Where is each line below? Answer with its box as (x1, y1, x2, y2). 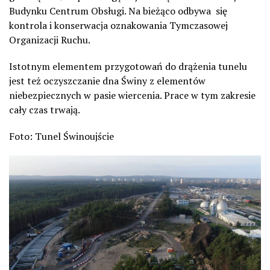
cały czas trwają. (9, 103, 80, 117)
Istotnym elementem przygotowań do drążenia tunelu (9, 60, 247, 74)
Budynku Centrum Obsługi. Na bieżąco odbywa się (9, 4, 227, 18)
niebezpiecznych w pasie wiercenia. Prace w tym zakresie (9, 89, 256, 102)
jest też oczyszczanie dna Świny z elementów (9, 74, 206, 88)
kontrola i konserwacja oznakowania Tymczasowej (9, 19, 228, 33)
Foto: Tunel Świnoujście (9, 130, 114, 143)
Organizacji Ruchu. (9, 33, 90, 47)
